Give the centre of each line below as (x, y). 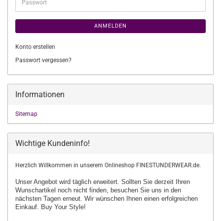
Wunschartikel (37, 190)
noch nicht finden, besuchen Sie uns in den (119, 190)
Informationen (40, 94)
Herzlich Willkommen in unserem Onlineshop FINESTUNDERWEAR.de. (108, 165)
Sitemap (26, 114)
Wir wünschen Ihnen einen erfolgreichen (141, 199)
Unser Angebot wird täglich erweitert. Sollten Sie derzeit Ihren (103, 182)
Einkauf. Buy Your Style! (51, 207)
